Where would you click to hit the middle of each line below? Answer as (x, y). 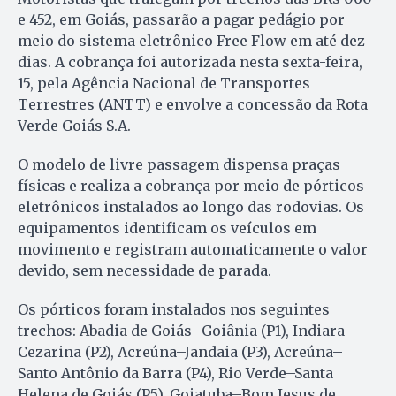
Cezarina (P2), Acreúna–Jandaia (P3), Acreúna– (180, 351)
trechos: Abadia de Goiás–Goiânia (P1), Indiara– (186, 330)
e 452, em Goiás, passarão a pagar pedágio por (181, 19)
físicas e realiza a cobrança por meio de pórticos (191, 185)
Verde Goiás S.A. (74, 125)
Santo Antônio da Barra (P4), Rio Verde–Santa (175, 373)
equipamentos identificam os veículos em (167, 228)
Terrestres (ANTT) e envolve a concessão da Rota (193, 104)
